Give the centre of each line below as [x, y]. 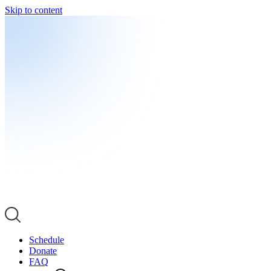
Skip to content [34, 10]
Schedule [47, 240]
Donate [43, 251]
